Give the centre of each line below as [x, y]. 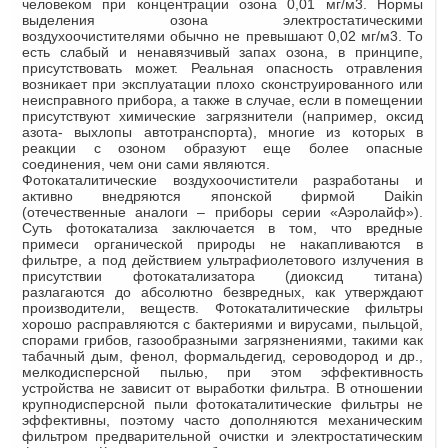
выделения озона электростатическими [222, 19]
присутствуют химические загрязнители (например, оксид [222, 115]
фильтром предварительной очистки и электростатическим [222, 435]
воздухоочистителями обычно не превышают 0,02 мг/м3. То [222, 35]
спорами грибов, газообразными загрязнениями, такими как [222, 339]
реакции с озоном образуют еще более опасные [222, 147]
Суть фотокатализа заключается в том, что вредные [222, 227]
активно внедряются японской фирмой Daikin [222, 195]
